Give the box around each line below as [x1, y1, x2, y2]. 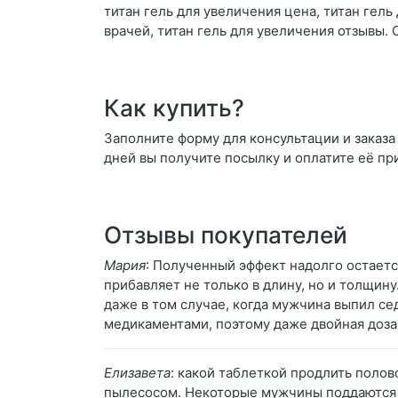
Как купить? [104, 94, 244, 123]
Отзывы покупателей [104, 221, 347, 250]
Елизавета [104, 364, 171, 382]
